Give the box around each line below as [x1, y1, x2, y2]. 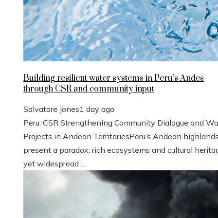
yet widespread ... [23, 159, 85, 169]
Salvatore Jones [23, 104, 79, 114]
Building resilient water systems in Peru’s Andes [23, 73, 204, 84]
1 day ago [79, 104, 114, 114]
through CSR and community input [23, 84, 154, 95]
